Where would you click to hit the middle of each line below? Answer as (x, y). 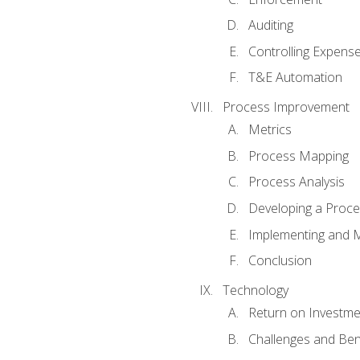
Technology (255, 290)
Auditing (270, 25)
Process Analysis (296, 182)
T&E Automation (295, 78)
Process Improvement (286, 107)
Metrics (270, 130)
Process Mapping (298, 155)
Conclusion (280, 261)
